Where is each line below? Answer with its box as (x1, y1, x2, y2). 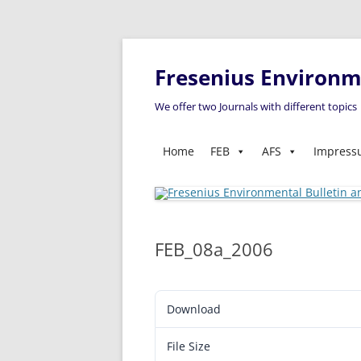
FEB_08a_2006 (155, 237, 273, 261)
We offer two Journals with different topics (155, 99, 357, 114)
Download (167, 301, 221, 317)
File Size (167, 338, 210, 354)
